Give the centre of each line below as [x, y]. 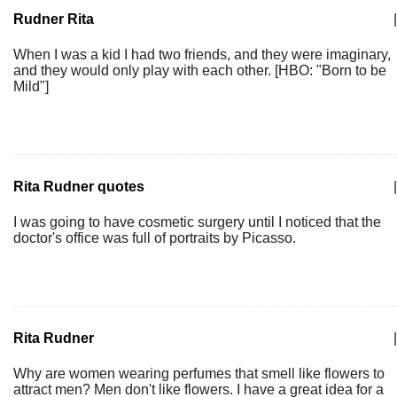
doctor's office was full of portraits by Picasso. [155, 238]
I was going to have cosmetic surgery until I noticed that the [197, 222]
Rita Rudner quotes [79, 187]
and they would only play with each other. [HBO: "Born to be [200, 70]
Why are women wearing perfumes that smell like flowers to [199, 374]
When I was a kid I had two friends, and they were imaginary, [202, 54]
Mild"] [31, 86]
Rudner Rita [54, 19]
